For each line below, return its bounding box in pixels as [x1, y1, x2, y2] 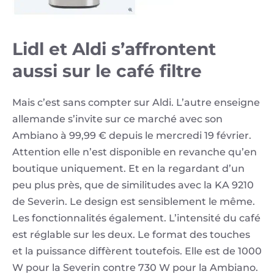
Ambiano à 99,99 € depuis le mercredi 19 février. [12, 130, 251, 142]
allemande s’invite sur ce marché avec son [12, 113, 223, 125]
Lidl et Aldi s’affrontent [12, 39, 216, 60]
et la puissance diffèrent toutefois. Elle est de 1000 [12, 245, 262, 257]
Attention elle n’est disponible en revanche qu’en [12, 146, 257, 158]
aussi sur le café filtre [12, 61, 202, 82]
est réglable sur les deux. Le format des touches [12, 229, 250, 241]
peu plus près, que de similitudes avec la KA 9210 [12, 179, 254, 191]
